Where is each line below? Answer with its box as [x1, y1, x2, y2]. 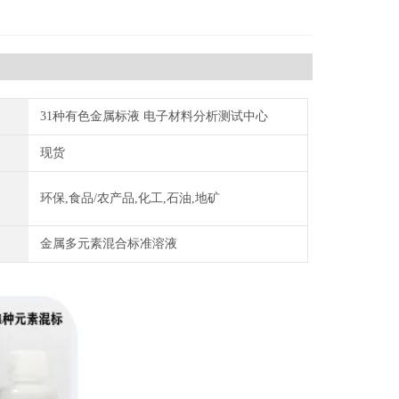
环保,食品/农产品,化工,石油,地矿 [39, 191, 220, 205]
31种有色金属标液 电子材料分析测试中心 [39, 110, 268, 123]
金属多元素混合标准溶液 [39, 237, 177, 250]
